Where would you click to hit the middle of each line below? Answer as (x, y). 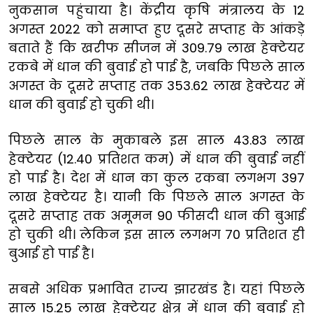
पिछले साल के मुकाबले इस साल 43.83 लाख (156, 140)
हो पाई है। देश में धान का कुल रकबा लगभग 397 (156, 177)
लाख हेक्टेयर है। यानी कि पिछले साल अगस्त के (156, 196)
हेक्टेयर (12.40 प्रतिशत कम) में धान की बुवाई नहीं (156, 159)
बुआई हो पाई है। (53, 253)
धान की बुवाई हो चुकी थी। (81, 104)
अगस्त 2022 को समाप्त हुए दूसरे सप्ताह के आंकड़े (156, 29)
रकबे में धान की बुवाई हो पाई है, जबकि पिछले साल (156, 66)
